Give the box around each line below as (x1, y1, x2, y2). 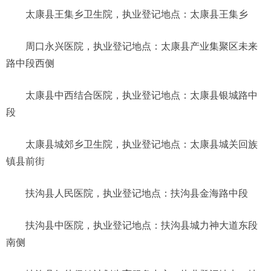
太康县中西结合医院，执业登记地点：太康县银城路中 (25, 90, 258, 100)
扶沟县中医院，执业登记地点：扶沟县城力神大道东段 (25, 220, 258, 230)
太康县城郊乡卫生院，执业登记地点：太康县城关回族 (25, 139, 258, 149)
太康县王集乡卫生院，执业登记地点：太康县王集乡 (25, 8, 248, 19)
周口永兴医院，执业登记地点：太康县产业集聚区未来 (25, 41, 258, 51)
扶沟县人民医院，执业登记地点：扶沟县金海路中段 (25, 188, 248, 198)
